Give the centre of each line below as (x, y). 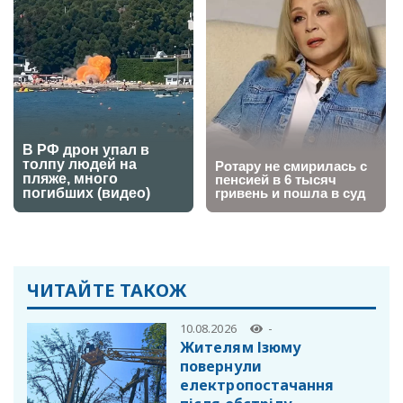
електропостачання (257, 385)
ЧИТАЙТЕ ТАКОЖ (107, 290)
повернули (221, 367)
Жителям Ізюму (241, 348)
